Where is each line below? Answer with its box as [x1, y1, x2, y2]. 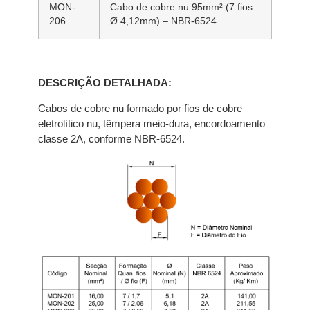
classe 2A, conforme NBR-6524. [38, 133, 185, 145]
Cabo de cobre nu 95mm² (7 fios [110, 2, 253, 13]
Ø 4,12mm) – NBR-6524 [110, 16, 217, 27]
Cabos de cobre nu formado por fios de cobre [38, 102, 242, 115]
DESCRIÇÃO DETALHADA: [38, 77, 172, 89]
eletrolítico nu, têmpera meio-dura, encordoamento [38, 118, 265, 130]
